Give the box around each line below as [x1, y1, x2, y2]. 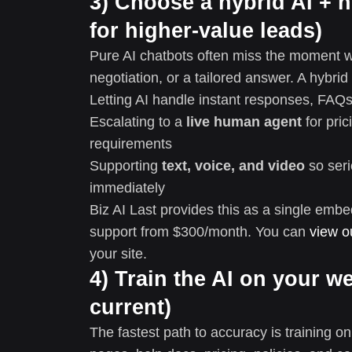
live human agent [186, 113, 302, 130]
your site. [90, 245, 147, 262]
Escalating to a [90, 113, 186, 130]
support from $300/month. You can [90, 223, 310, 240]
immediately [90, 179, 165, 196]
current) [90, 295, 171, 319]
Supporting [90, 157, 162, 174]
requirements [90, 135, 172, 152]
